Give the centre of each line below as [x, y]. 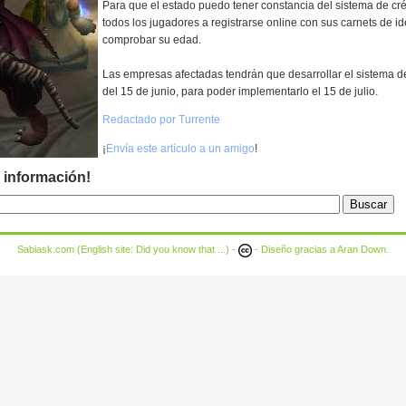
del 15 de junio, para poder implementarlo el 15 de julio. [240, 92]
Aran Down [362, 250]
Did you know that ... [181, 250]
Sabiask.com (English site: [77, 250]
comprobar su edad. [152, 40]
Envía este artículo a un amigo [180, 148]
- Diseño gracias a [295, 250]
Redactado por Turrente [161, 120]
